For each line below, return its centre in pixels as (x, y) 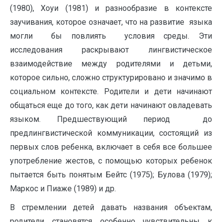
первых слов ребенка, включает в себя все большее (111, 147)
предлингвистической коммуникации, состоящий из (111, 133)
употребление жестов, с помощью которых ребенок (111, 161)
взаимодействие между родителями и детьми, (111, 64)
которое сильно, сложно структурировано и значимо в (111, 78)
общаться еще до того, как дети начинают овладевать (111, 105)
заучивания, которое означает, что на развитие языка (111, 22)
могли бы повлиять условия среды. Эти (111, 36)
